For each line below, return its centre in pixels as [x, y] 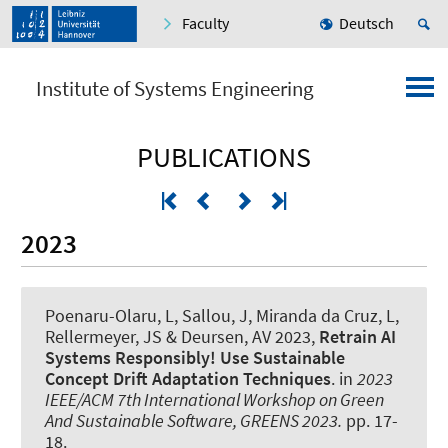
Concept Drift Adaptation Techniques [188, 378]
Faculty [205, 23]
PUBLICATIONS [224, 157]
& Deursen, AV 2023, [240, 336]
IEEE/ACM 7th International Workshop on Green [214, 399]
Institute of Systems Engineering [175, 89]
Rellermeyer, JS [103, 336]
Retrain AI [357, 336]
